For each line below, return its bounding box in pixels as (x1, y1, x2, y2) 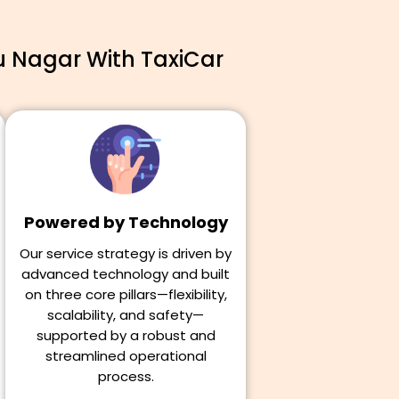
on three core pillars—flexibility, (24, 285, 227, 304)
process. (97, 367, 154, 386)
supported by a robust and (36, 326, 216, 345)
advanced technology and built (21, 265, 230, 283)
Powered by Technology (23, 211, 228, 233)
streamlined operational (45, 346, 207, 365)
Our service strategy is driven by (20, 244, 232, 263)
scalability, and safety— (47, 305, 204, 324)
